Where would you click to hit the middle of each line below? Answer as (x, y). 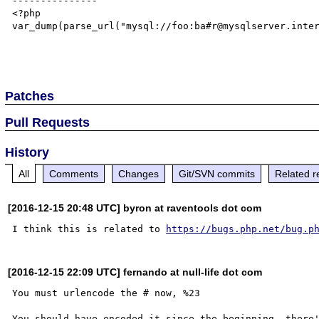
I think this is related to (89, 229)
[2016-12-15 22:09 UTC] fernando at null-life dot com (135, 272)
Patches (30, 96)
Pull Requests (48, 122)
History (27, 152)
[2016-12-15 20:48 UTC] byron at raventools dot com (135, 208)
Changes (139, 173)
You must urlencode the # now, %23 (109, 293)
